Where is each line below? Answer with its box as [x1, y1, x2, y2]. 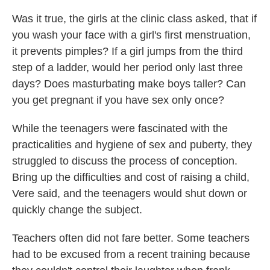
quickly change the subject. [12, 204, 142, 216]
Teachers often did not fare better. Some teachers [12, 232, 250, 245]
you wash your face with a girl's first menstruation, [12, 29, 251, 42]
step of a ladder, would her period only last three [12, 61, 243, 74]
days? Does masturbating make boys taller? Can [12, 78, 246, 90]
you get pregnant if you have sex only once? [12, 94, 224, 107]
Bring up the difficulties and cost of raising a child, [12, 171, 250, 184]
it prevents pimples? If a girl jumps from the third [12, 45, 243, 58]
